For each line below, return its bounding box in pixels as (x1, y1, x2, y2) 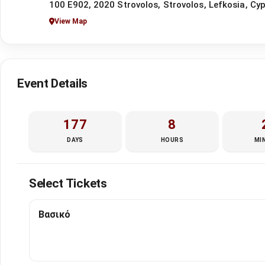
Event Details (17, 76, 88, 91)
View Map (54, 17, 87, 25)
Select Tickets (29, 176, 107, 190)
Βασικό (38, 208, 70, 220)
